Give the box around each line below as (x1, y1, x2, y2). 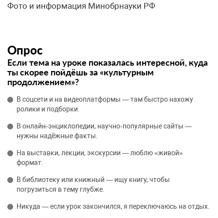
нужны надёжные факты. (17, 132, 98, 140)
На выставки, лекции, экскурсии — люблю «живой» (17, 149, 183, 157)
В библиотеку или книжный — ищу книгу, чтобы (17, 176, 170, 184)
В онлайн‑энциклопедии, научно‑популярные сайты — (17, 122, 192, 130)
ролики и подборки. (17, 105, 80, 113)
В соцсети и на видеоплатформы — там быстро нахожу (17, 95, 193, 104)
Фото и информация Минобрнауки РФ (7, 1, 155, 11)
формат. (17, 159, 43, 167)
